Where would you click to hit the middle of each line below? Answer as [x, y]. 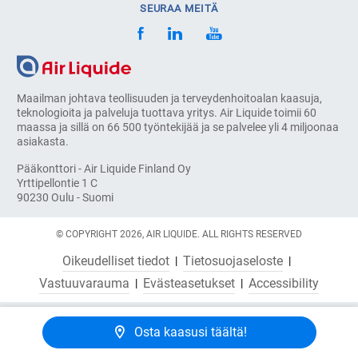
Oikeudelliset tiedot [115, 261]
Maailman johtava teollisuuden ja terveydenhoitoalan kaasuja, [170, 99]
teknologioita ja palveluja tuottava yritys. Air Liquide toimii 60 [167, 113]
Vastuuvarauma [84, 283]
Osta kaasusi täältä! [190, 332]
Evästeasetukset [189, 283]
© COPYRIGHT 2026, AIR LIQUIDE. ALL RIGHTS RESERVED [179, 234]
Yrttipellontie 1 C [58, 183]
